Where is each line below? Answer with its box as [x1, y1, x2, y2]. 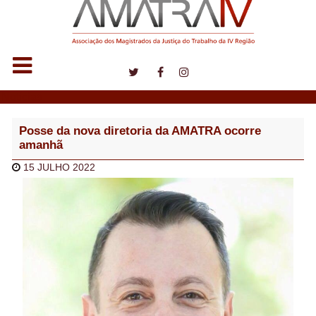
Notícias [1, 90, 43, 103]
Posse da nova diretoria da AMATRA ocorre [18, 124, 261, 138]
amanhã [18, 138, 63, 152]
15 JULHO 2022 [23, 162, 96, 173]
